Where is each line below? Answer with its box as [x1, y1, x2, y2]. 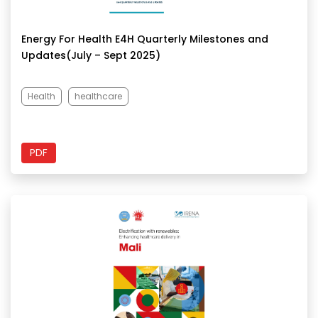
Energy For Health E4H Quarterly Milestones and [21, 32, 268, 47]
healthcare [75, 90, 122, 103]
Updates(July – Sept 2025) [21, 48, 160, 63]
